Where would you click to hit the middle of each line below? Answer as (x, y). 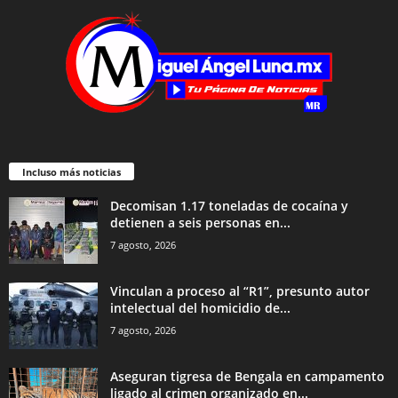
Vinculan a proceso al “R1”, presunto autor (240, 291)
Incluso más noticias (72, 171)
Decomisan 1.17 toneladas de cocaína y (229, 205)
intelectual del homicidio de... (200, 307)
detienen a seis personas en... (200, 222)
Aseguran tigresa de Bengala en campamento (247, 376)
